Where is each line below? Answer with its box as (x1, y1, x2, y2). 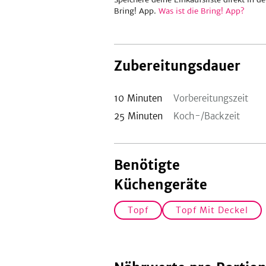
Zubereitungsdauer (114, 58, 240, 74)
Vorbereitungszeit (173, 93, 248, 104)
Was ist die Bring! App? (159, 6, 245, 16)
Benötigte (114, 157, 180, 173)
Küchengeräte (114, 176, 207, 193)
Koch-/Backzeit (173, 110, 240, 122)
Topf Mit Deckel (175, 204, 248, 216)
